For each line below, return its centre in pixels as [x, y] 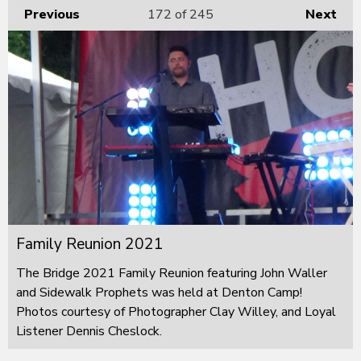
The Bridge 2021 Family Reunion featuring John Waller [172, 273]
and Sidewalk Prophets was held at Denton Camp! [159, 292]
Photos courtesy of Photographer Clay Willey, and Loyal [176, 311]
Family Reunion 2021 [90, 244]
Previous [52, 14]
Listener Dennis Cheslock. [89, 331]
